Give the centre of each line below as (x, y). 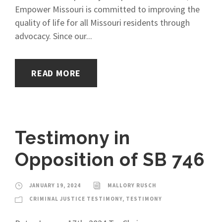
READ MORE (56, 73)
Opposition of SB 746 (110, 160)
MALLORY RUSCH (132, 185)
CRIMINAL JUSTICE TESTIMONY (76, 199)
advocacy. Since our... (54, 36)
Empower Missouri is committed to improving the (107, 9)
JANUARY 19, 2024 (55, 185)
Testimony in (73, 138)
